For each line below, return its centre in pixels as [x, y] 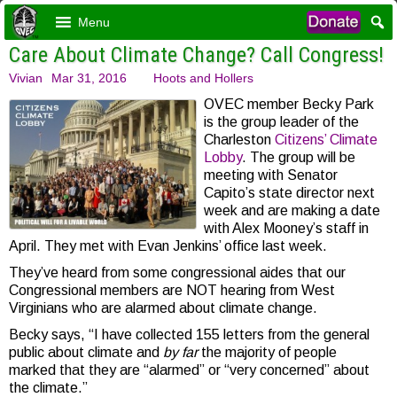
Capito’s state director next [289, 193]
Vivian [26, 78]
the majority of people [267, 352]
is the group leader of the [281, 122]
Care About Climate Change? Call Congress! [196, 55]
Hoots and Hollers [203, 78]
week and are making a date [292, 210]
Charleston [239, 140]
